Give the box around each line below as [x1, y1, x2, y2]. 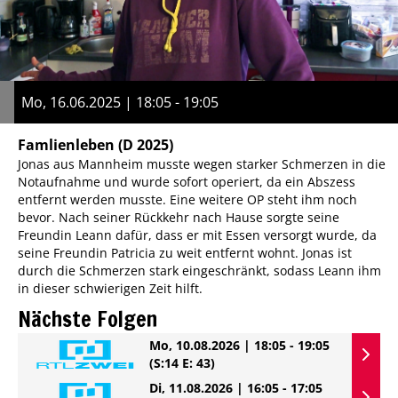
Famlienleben [18, 135, 115, 155]
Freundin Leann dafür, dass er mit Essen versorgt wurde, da [18, 227, 377, 244]
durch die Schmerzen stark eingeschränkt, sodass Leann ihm [18, 262, 381, 280]
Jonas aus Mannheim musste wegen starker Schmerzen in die [18, 155, 386, 173]
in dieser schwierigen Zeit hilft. [18, 280, 203, 298]
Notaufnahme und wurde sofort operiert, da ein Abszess [18, 173, 355, 191]
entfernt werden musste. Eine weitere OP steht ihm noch [18, 191, 357, 209]
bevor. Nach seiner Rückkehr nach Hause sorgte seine [18, 209, 339, 227]
